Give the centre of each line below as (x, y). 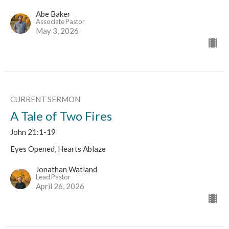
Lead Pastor (53, 177)
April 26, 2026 (60, 186)
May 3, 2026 (57, 31)
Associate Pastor (60, 22)
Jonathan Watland (66, 169)
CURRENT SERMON (45, 99)
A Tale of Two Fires (61, 116)
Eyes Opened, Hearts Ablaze (58, 149)
